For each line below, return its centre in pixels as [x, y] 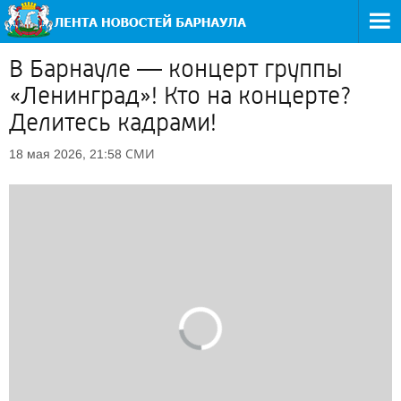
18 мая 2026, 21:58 [65, 154]
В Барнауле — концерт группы [176, 69]
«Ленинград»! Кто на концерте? [180, 96]
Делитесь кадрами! [113, 123]
